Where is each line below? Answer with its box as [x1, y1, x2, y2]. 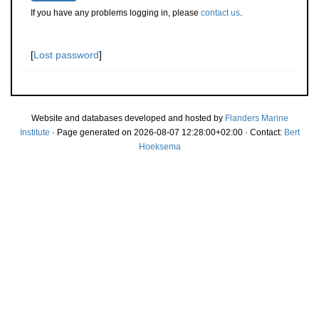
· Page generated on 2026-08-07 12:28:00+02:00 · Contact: [49, 127, 284, 137]
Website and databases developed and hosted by [31, 113, 225, 123]
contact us [201, 8, 240, 18]
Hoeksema [138, 142, 181, 152]
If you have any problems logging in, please [31, 8, 201, 18]
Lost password [33, 49, 99, 61]
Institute [19, 127, 50, 137]
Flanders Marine [224, 113, 288, 123]
